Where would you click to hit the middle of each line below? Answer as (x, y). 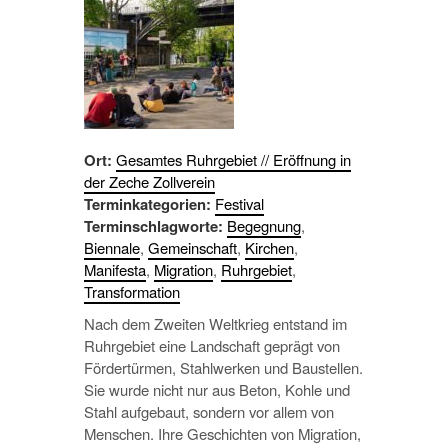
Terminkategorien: (147, 204)
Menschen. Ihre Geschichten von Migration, (222, 433)
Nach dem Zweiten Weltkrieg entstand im (215, 323)
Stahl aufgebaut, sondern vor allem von (209, 411)
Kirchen (269, 247)
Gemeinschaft (192, 247)
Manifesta (115, 269)
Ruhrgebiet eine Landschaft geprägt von (212, 345)
